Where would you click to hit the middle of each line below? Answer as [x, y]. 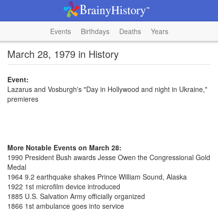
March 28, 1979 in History [63, 54]
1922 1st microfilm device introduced [64, 186]
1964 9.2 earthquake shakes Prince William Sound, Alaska [97, 177]
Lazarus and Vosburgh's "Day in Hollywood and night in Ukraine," [107, 89]
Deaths [130, 31]
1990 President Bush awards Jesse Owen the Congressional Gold [109, 157]
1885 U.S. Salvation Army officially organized [76, 196]
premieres [23, 99]
